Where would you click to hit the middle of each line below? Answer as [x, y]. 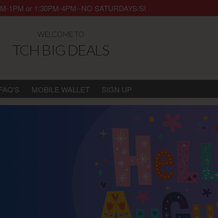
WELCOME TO [61, 34]
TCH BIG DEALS [61, 50]
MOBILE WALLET [60, 89]
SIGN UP [117, 89]
